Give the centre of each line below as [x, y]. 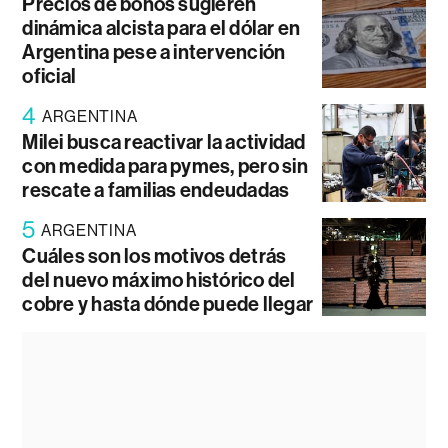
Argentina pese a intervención [154, 51]
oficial [49, 75]
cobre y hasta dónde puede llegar [168, 303]
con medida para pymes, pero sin [165, 165]
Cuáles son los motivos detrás [154, 255]
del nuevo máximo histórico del [159, 279]
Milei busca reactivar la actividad [164, 141]
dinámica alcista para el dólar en [161, 27]
